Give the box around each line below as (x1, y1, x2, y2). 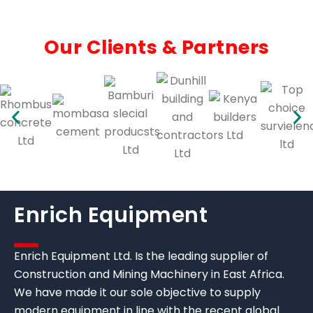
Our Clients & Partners (43, 34, 270, 60)
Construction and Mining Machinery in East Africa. (14, 265, 284, 282)
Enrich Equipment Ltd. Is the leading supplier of (14, 247, 268, 264)
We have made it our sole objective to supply (14, 284, 261, 300)
